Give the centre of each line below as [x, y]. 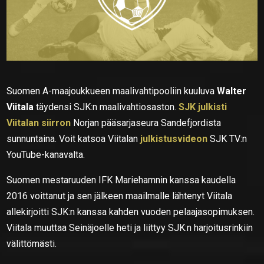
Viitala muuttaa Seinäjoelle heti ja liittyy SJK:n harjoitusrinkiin [130, 227]
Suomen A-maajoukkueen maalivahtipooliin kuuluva [112, 91]
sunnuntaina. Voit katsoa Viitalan [74, 138]
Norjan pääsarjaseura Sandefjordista [146, 123]
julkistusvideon [175, 138]
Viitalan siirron [39, 123]
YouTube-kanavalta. [46, 154]
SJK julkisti [203, 107]
